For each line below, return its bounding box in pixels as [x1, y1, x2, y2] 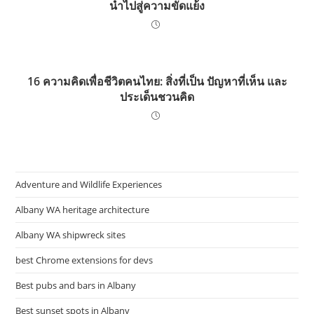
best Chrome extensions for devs [15, 254, 153, 267]
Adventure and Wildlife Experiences [15, 178, 163, 191]
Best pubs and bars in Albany [15, 279, 137, 292]
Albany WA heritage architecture [15, 203, 150, 217]
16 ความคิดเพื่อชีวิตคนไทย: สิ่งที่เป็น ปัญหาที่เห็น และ [27, 74, 287, 90]
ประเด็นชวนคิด [120, 89, 194, 105]
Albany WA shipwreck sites [15, 228, 126, 242]
